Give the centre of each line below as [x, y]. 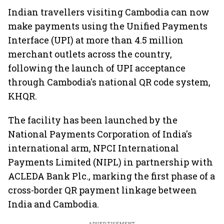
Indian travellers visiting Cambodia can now [109, 12]
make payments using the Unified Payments [108, 26]
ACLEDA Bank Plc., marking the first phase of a [111, 176]
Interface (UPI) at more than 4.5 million [96, 40]
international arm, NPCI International [93, 148]
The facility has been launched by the [93, 120]
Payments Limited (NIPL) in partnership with [110, 162]
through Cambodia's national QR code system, [109, 82]
